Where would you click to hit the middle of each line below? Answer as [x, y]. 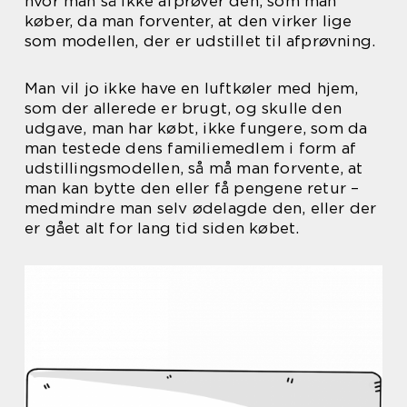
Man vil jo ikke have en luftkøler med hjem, [192, 88]
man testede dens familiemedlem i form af [191, 148]
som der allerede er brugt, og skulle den [184, 108]
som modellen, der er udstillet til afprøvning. [200, 41]
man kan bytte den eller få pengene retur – [192, 188]
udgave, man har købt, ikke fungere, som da [196, 128]
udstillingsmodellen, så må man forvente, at [194, 168]
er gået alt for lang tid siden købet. [162, 228]
